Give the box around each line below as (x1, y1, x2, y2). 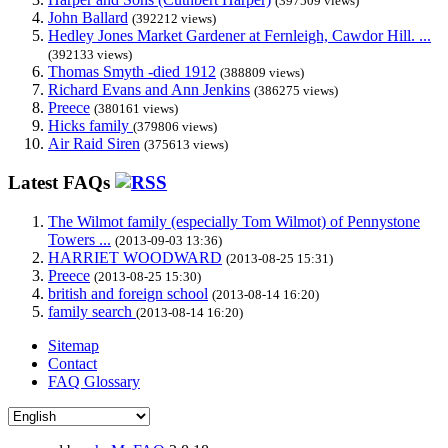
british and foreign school (48, 284, 208, 302)
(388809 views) (220, 65, 304, 81)
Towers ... (48, 230, 111, 248)
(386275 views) (254, 83, 338, 99)
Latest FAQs (8, 171, 115, 193)
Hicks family (48, 117, 133, 135)
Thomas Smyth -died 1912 (48, 63, 216, 81)
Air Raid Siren (48, 135, 140, 153)
